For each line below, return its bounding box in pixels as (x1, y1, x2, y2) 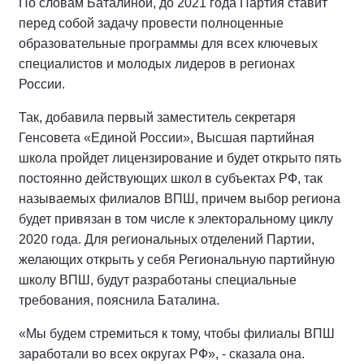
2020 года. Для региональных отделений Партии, (19, 232, 314, 246)
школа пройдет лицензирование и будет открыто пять (19, 150, 341, 165)
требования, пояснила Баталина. (19, 292, 223, 307)
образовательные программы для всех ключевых (19, 36, 318, 50)
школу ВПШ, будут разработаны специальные (19, 272, 297, 287)
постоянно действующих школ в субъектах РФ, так (19, 171, 323, 185)
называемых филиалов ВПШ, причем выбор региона (19, 191, 340, 206)
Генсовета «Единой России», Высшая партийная (19, 130, 314, 145)
